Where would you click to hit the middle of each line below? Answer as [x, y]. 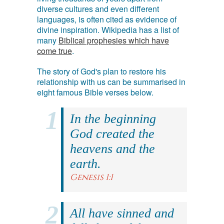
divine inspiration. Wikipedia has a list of [108, 30]
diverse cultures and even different [98, 9]
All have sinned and [122, 213]
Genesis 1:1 [91, 177]
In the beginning [113, 119]
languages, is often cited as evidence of [107, 19]
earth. [85, 164]
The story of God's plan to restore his [101, 71]
